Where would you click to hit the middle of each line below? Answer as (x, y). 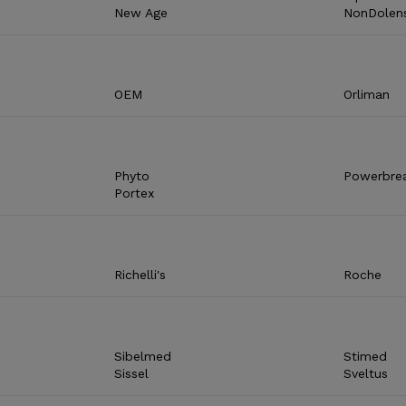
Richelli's (140, 274)
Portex (135, 193)
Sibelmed (143, 356)
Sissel (132, 373)
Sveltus (365, 373)
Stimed (365, 356)
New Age (141, 12)
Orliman (366, 94)
